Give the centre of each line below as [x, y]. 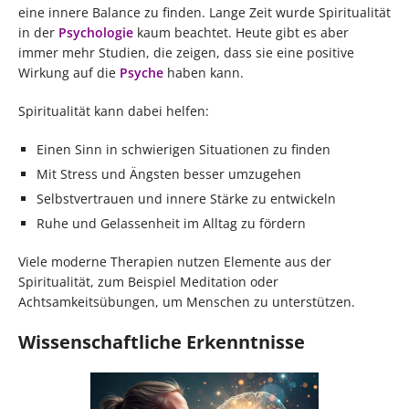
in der [37, 33]
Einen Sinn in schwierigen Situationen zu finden [184, 150]
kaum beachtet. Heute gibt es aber [241, 33]
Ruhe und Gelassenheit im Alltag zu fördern [171, 224]
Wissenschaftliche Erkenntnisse [162, 342]
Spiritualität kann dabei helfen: [114, 111]
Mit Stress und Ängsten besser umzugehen [169, 174]
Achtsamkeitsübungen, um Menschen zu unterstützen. [187, 302]
